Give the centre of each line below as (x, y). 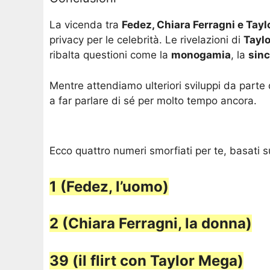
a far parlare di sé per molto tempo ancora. (153, 100)
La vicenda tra (86, 25)
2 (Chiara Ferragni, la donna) (151, 224)
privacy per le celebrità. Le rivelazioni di (146, 40)
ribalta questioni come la (110, 55)
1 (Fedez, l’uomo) (109, 186)
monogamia (201, 55)
